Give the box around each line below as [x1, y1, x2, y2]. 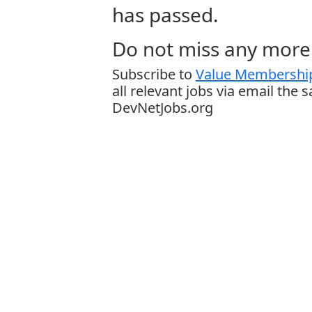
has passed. [111, 1, 219, 28]
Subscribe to [111, 65, 196, 84]
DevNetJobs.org [111, 98, 213, 117]
